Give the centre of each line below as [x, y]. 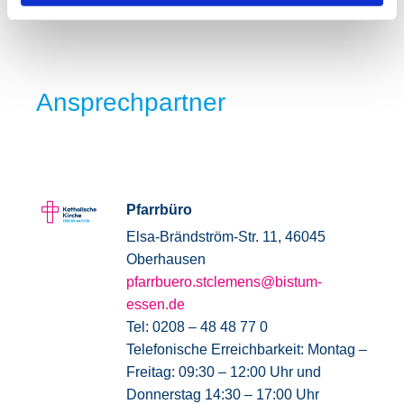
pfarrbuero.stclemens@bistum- [224, 282]
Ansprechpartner [131, 103]
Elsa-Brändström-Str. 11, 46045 [225, 237]
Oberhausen [165, 260]
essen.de [155, 305]
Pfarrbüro [159, 210]
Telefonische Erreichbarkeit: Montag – [246, 350]
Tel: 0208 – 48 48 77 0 [197, 327]
